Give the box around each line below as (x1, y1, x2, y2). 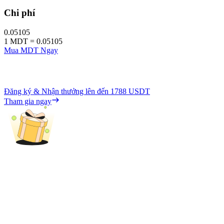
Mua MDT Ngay (4, 45, 58, 54)
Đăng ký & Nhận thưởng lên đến (4, 86, 110, 95)
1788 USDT (110, 86, 150, 95)
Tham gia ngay (4, 96, 51, 105)
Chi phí (4, 7, 35, 18)
